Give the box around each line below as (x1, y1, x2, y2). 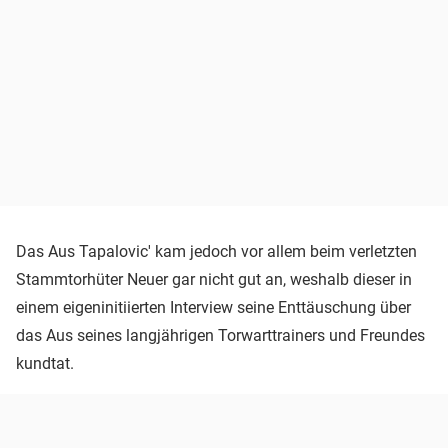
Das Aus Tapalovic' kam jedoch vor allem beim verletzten (16, 241, 417, 261)
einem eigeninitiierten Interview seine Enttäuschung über (16, 297, 411, 317)
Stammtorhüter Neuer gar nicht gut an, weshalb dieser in (16, 269, 412, 289)
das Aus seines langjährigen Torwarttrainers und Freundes (16, 325, 425, 345)
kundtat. (16, 353, 74, 373)
